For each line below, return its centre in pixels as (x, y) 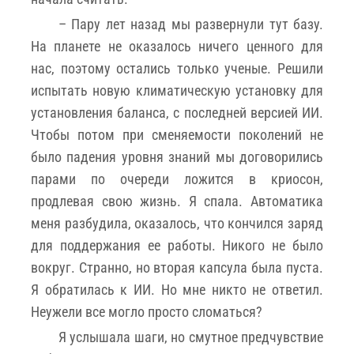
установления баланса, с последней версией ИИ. (177, 112)
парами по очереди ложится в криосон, (177, 179)
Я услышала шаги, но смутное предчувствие (191, 337)
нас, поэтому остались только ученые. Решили (177, 68)
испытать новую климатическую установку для (177, 90)
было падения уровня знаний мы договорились (177, 156)
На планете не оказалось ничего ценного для (177, 46)
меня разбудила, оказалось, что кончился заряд (177, 223)
